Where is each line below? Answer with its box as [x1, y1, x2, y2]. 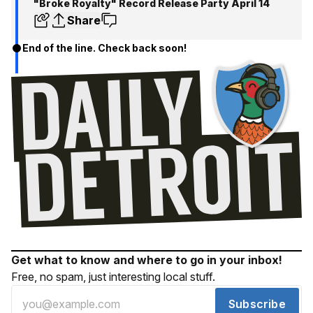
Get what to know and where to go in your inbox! [11, 253, 282, 268]
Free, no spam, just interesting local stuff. [11, 270, 215, 284]
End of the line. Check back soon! [22, 41, 187, 54]
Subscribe [228, 297, 286, 312]
